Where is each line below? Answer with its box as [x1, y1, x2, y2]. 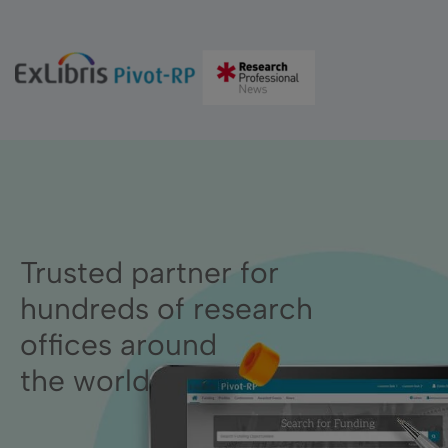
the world [20, 362, 150, 399]
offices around [20, 326, 217, 363]
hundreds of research [20, 290, 313, 327]
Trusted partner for [20, 254, 279, 291]
